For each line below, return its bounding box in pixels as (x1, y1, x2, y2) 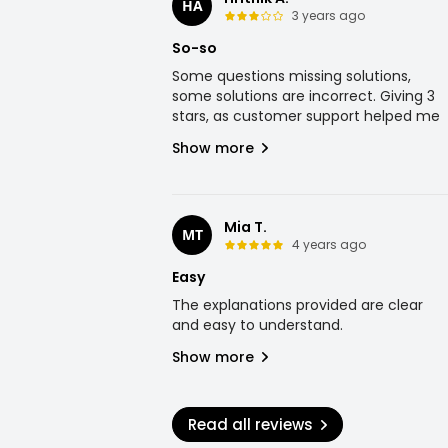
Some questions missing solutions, (172, 66, 411, 86)
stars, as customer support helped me (172, 106, 440, 126)
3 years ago (292, 7, 365, 24)
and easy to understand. (172, 315, 343, 335)
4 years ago (292, 236, 366, 253)
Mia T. (224, 217, 267, 237)
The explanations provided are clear (172, 295, 423, 315)
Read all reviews (188, 414, 313, 435)
